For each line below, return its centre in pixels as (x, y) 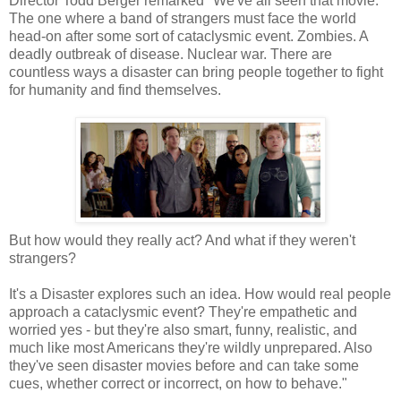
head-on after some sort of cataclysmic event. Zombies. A (188, 36)
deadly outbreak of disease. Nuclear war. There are (171, 54)
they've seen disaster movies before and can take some (184, 365)
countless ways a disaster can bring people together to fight (196, 72)
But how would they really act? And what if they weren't (182, 240)
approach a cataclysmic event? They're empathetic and (183, 311)
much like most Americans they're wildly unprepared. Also (191, 347)
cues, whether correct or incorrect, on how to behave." (178, 383)
